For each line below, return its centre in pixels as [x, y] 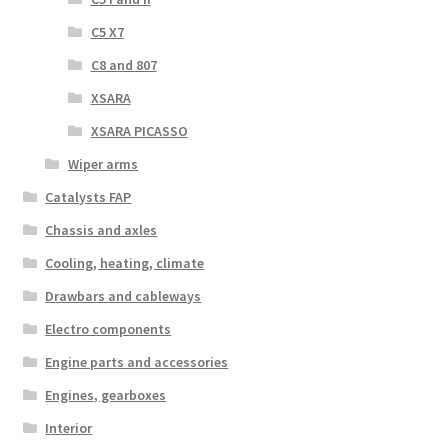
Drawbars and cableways [123, 295]
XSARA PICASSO [139, 130]
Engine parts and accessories [137, 361]
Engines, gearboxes [106, 394]
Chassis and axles [101, 229]
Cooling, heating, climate [125, 262]
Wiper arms [102, 163]
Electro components [108, 328]
